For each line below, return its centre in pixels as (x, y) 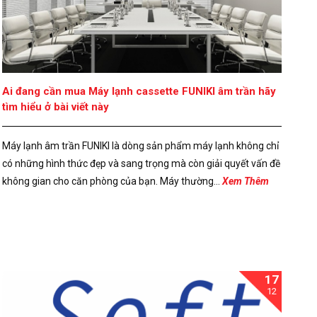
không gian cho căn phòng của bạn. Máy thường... (113, 181)
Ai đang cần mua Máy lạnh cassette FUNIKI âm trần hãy (139, 92)
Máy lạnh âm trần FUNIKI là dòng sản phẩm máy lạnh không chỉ (141, 146)
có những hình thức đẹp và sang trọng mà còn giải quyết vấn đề (142, 164)
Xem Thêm (246, 181)
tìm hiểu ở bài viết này (56, 107)
